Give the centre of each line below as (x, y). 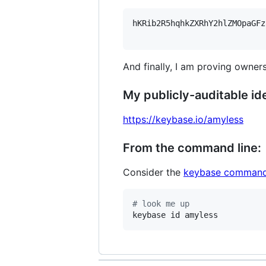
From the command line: (192, 148)
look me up (163, 204)
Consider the (153, 172)
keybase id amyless (175, 215)
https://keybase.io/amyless (183, 119)
